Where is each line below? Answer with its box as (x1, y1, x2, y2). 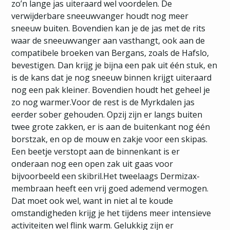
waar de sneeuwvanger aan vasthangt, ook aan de (11, 35, 205, 46)
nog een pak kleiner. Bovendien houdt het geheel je (11, 84, 210, 95)
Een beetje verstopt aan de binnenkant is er (11, 146, 180, 157)
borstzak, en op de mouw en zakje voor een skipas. (11, 133, 208, 145)
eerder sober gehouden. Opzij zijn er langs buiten (11, 109, 203, 120)
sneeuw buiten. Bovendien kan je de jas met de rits (11, 23, 206, 34)
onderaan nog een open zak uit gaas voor (11, 158, 174, 169)
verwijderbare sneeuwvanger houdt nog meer (11, 10, 189, 22)
